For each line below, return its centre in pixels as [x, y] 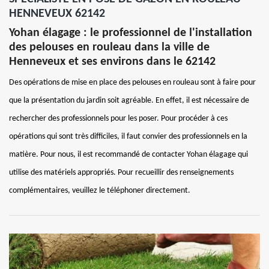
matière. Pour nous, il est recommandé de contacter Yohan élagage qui [128, 154]
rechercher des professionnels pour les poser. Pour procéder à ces [118, 118]
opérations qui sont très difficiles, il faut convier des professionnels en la [128, 136]
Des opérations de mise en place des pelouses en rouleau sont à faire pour [132, 82]
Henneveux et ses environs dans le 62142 [112, 62]
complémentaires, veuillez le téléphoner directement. [100, 190]
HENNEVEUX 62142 [57, 14]
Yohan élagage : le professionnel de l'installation [131, 33]
